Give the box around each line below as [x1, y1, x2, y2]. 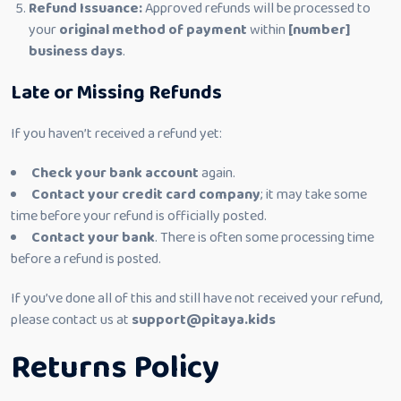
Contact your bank [31, 226, 155, 249]
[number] [288, 19, 350, 41]
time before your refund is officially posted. [11, 205, 267, 227]
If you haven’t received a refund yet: [11, 123, 222, 145]
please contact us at [11, 309, 132, 331]
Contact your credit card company [31, 183, 260, 206]
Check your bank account [31, 162, 199, 184]
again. [199, 162, 235, 184]
